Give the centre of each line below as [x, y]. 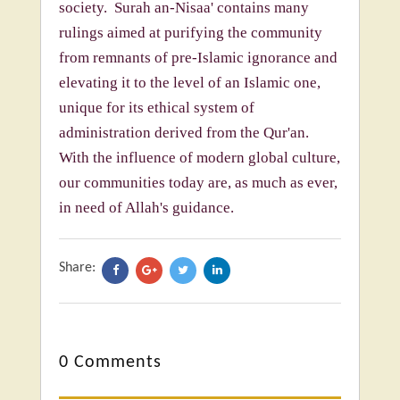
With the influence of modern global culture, [200, 158]
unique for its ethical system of [157, 108]
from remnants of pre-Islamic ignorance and [198, 58]
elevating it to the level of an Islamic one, [190, 83]
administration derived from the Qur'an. [186, 133]
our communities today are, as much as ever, [198, 183]
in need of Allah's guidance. [146, 208]
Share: [77, 268]
